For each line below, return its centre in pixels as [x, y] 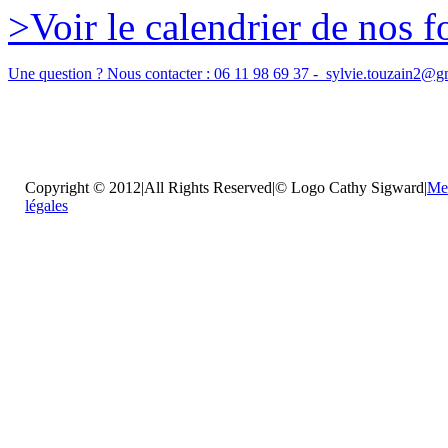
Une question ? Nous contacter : [111, 74]
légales [46, 206]
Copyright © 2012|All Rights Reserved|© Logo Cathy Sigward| [226, 188]
